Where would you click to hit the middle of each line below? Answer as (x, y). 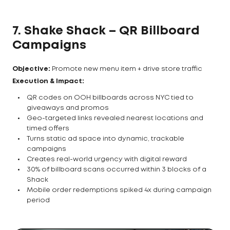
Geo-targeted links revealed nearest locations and (115, 119)
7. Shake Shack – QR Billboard (106, 31)
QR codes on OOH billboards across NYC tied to (110, 98)
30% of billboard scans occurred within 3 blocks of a (117, 170)
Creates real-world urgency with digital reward (107, 160)
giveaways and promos (68, 108)
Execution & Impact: (48, 82)
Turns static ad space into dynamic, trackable (106, 139)
